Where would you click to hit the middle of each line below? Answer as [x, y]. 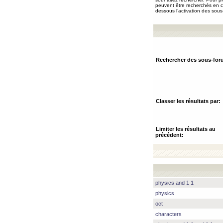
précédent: [169, 135]
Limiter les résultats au [186, 129]
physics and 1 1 [174, 183]
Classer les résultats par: [188, 101]
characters [168, 214]
